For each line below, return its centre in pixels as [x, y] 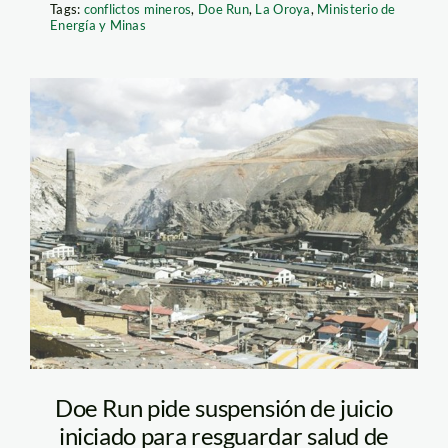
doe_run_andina [175, 147]
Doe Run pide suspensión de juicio [224, 408]
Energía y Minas [98, 24]
